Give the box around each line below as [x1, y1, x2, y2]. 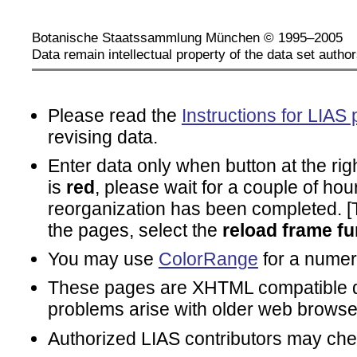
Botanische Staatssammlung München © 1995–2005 [32, 29, 343, 45]
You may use [47, 249, 159, 270]
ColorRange [158, 249, 258, 270]
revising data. [47, 126, 158, 147]
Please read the [47, 104, 182, 126]
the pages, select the [47, 219, 222, 241]
